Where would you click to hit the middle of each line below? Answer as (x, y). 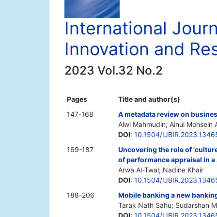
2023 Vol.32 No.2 (114, 70)
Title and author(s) (149, 99)
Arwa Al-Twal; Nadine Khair (161, 170)
